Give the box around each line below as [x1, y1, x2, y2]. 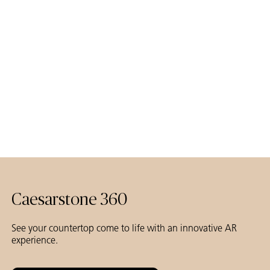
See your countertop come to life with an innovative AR [11, 222, 237, 234]
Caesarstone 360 [11, 192, 127, 209]
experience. [11, 234, 58, 246]
